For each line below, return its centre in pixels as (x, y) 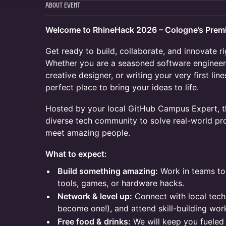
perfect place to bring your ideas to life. (122, 87)
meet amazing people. (88, 133)
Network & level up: (95, 196)
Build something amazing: (108, 171)
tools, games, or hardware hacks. (121, 183)
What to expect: (76, 154)
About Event (63, 6)
